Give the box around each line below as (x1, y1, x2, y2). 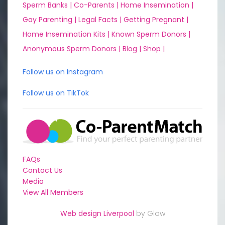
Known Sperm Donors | (111, 29, 190, 39)
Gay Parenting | (23, 14, 78, 25)
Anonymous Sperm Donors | (23, 43, 123, 54)
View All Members (23, 187, 83, 197)
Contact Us (23, 165, 62, 175)
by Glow (134, 208, 165, 218)
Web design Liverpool (60, 208, 134, 218)
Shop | (143, 43, 165, 54)
